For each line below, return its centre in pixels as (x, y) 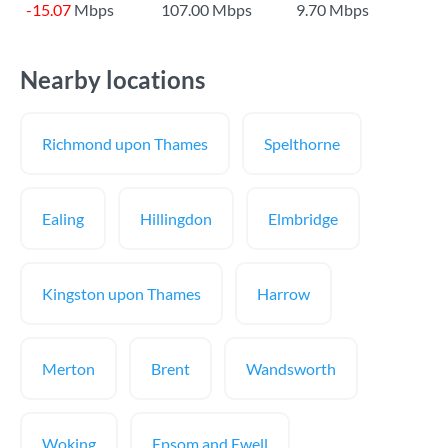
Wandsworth (291, 368)
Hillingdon (176, 218)
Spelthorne (302, 143)
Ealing (63, 218)
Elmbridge (303, 218)
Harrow (283, 293)
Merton (68, 368)
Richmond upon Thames (125, 143)
